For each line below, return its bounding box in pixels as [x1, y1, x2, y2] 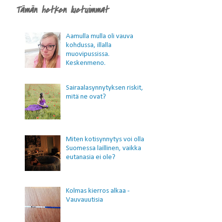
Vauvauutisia [65, 196, 103, 204]
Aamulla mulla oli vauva [65, 32, 133, 40]
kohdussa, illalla [65, 41, 111, 49]
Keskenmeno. [65, 59, 106, 67]
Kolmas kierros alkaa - [65, 187, 130, 195]
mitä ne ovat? [65, 93, 106, 101]
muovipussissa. [65, 50, 110, 58]
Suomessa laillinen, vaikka [65, 144, 141, 152]
